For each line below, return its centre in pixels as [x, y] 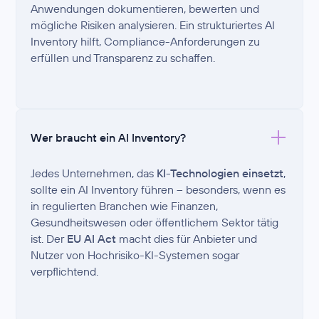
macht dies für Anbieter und [187, 239]
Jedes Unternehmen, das [94, 173]
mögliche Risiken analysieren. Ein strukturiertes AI [153, 25]
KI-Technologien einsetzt [220, 173]
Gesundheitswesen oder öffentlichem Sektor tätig [155, 223]
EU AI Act [92, 239]
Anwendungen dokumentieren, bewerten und [145, 9]
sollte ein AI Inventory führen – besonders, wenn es [158, 190]
